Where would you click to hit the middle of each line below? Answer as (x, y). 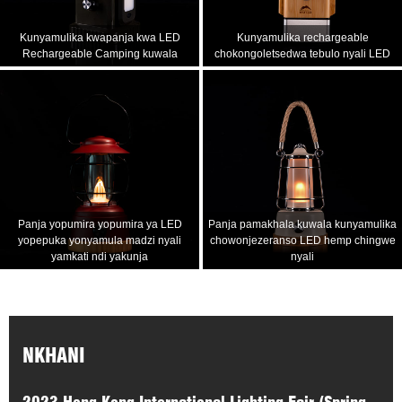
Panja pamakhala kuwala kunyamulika (302, 225)
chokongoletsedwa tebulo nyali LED (302, 54)
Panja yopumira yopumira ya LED (100, 225)
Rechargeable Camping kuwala (100, 54)
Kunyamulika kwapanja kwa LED (100, 38)
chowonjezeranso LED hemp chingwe (302, 241)
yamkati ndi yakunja (100, 257)
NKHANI (54, 356)
